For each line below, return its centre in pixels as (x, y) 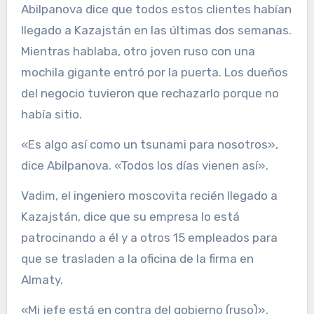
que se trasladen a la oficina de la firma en (137, 258)
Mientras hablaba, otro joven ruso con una (138, 51)
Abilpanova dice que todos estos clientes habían (156, 9)
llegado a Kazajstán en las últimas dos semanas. (156, 30)
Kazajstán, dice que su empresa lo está (130, 216)
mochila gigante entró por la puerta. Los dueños (154, 72)
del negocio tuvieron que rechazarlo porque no (150, 93)
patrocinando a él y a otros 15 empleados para (149, 237)
